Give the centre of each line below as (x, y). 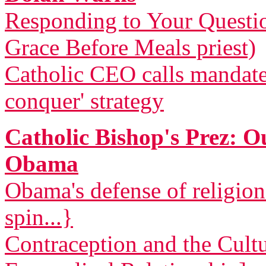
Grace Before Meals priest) (130, 47)
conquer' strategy (84, 101)
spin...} (39, 217)
